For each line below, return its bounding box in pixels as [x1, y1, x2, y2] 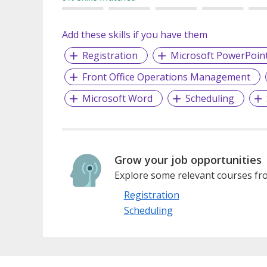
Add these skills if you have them [62, 27, 207, 41]
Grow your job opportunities [114, 152, 262, 167]
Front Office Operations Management [82, 70, 250, 83]
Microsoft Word [82, 91, 153, 105]
